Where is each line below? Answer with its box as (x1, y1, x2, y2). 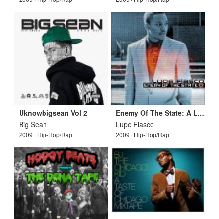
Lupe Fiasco (116, 119, 154, 129)
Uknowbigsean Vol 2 (19, 108, 87, 118)
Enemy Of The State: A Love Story (197, 108, 205, 118)
